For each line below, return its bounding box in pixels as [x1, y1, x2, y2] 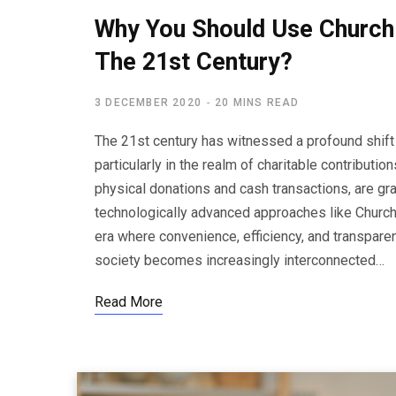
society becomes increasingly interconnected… [95, 252, 385, 269]
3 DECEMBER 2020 [95, 96, 202, 109]
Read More [95, 293, 163, 310]
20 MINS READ [215, 96, 300, 109]
